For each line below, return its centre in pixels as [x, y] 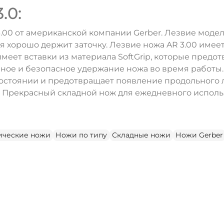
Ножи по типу [81, 135]
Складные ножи [141, 135]
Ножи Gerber [199, 135]
